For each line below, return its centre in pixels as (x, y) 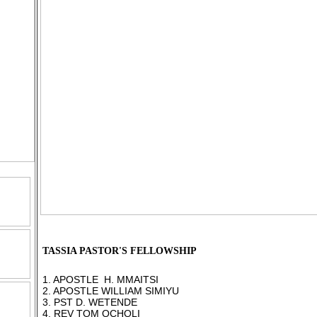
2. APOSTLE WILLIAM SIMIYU (110, 291)
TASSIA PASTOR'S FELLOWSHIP (119, 251)
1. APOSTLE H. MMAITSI (100, 279)
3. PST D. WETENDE (90, 302)
